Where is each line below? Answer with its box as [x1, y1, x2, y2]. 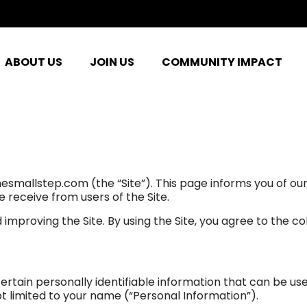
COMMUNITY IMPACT [162, 54, 282, 71]
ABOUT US [5, 54, 62, 71]
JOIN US [90, 54, 134, 71]
